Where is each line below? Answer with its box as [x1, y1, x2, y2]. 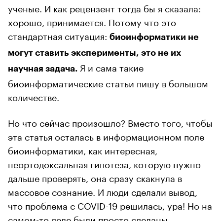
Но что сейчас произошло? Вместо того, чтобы [8, 114, 213, 129]
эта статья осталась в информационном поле [8, 128, 204, 143]
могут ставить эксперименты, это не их [8, 48, 181, 57]
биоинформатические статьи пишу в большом [8, 75, 208, 89]
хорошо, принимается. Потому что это [8, 14, 176, 28]
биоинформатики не [110, 32, 199, 41]
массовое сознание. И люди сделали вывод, [8, 184, 197, 198]
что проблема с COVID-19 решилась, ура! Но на [8, 197, 212, 212]
